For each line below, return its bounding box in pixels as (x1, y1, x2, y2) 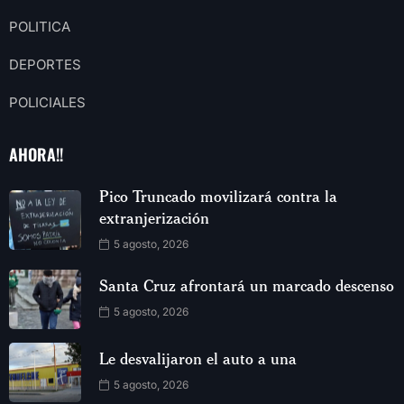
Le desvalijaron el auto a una (99, 348, 297, 369)
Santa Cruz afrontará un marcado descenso (99, 275, 394, 296)
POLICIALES (9, 93, 86, 111)
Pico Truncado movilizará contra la (99, 185, 337, 206)
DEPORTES (9, 55, 81, 73)
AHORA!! (9, 142, 63, 166)
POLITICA (9, 17, 70, 35)
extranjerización (99, 207, 209, 227)
